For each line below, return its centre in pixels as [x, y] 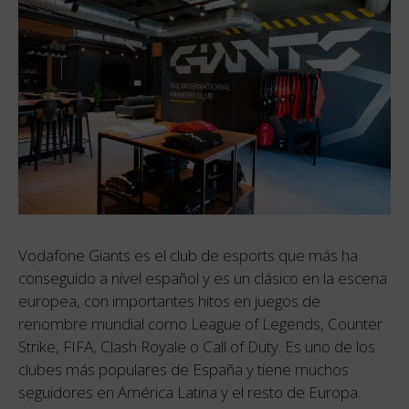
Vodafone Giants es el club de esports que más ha [188, 255]
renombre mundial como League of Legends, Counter [200, 323]
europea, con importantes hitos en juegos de [169, 300]
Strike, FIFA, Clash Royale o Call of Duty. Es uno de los [197, 346]
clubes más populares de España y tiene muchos [184, 369]
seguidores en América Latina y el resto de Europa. [189, 392]
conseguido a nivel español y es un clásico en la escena [203, 278]
